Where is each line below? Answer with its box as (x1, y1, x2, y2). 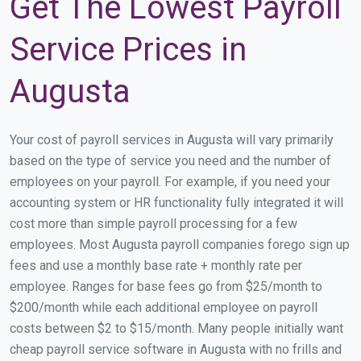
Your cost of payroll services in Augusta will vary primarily (10, 131, 334, 147)
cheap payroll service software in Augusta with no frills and (10, 341, 342, 357)
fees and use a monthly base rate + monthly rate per (10, 257, 302, 273)
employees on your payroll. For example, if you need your (10, 173, 330, 189)
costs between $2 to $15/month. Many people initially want (10, 320, 343, 336)
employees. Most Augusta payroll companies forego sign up (10, 236, 350, 252)
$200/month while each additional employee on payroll (10, 299, 317, 315)
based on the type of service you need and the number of (10, 152, 331, 168)
